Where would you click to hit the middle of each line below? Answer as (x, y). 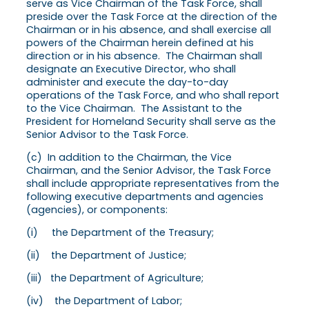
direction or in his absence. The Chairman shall (144, 56)
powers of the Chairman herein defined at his (140, 42)
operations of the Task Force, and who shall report (153, 95)
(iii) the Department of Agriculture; (115, 278)
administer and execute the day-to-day (127, 82)
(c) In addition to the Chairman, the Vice (129, 157)
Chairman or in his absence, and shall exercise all (149, 29)
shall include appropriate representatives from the (153, 183)
